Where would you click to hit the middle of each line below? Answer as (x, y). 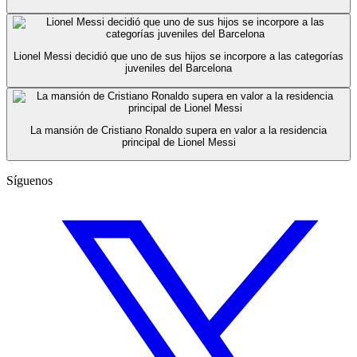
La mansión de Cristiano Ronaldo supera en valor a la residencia (178, 130)
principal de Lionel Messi (178, 142)
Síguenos (29, 181)
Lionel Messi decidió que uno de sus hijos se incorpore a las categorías (178, 57)
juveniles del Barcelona (178, 69)
